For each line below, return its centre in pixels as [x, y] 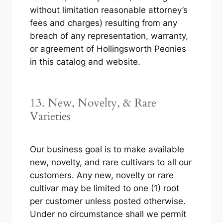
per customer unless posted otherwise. [108, 201]
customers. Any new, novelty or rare [102, 175]
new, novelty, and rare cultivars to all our [111, 162]
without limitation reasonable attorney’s [109, 10]
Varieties [50, 116]
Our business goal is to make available [107, 149]
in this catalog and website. [85, 61]
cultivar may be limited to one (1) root [104, 188]
